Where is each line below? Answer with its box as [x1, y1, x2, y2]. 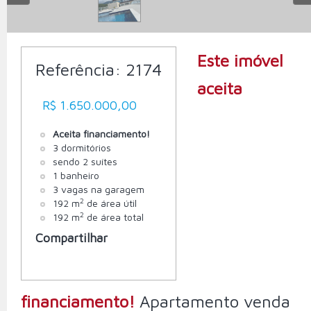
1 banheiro [53, 169, 99, 181]
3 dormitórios [53, 141, 111, 153]
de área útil [84, 196, 137, 209]
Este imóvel [197, 50, 283, 70]
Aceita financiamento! [53, 127, 150, 140]
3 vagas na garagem [53, 183, 144, 195]
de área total [84, 210, 144, 223]
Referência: [35, 59, 126, 79]
